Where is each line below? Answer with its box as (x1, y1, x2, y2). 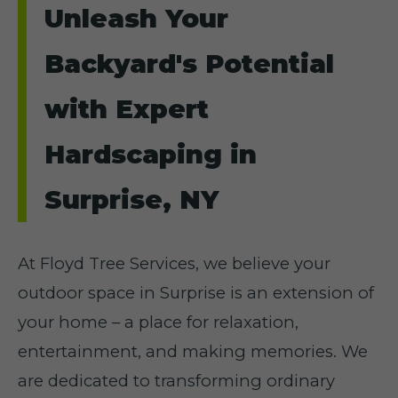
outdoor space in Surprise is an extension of (18, 283, 374, 303)
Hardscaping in (44, 139, 257, 170)
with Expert (44, 93, 209, 124)
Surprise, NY (44, 184, 219, 215)
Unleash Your (44, 3, 228, 34)
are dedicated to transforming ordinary (18, 370, 335, 391)
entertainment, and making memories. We (18, 341, 368, 362)
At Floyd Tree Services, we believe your (18, 253, 330, 274)
